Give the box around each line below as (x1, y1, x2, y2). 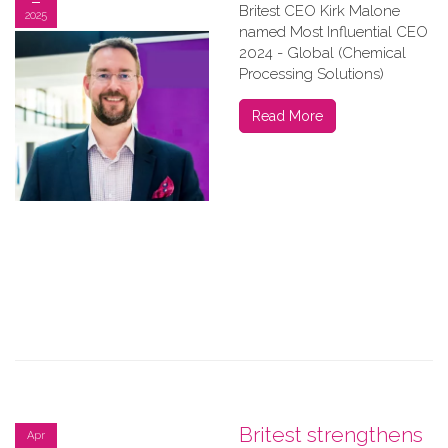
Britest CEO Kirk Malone (239, 2, 400, 20)
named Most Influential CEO (239, 23, 428, 41)
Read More (252, 108, 323, 124)
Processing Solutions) (239, 65, 384, 83)
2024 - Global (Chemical (239, 44, 406, 62)
